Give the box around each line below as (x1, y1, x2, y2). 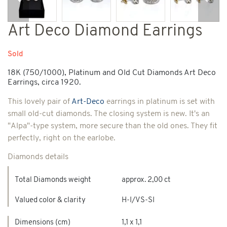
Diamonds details (8, 153, 68, 161)
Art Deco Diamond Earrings (8, 23, 203, 40)
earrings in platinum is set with (104, 97, 215, 106)
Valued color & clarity (15, 196, 86, 204)
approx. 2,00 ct (122, 176, 171, 184)
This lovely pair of (8, 97, 71, 106)
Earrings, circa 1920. (8, 78, 81, 87)
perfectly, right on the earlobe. (8, 134, 116, 142)
